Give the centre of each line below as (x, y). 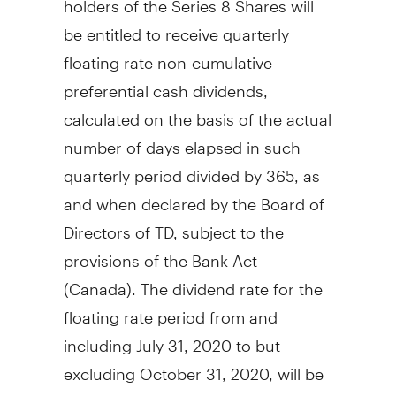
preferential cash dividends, (165, 83)
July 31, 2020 (183, 338)
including (99, 338)
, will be (296, 366)
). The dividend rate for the (224, 281)
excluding (101, 366)
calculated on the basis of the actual (197, 111)
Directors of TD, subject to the (173, 225)
